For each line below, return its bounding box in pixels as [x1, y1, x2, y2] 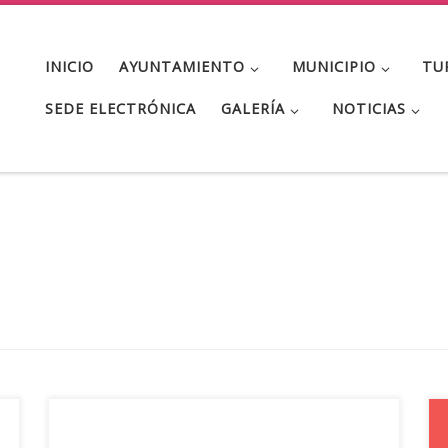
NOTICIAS [331, 99, 406, 119]
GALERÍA [221, 99, 286, 119]
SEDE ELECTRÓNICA [45, 99, 197, 119]
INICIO [45, 57, 95, 77]
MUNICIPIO [291, 57, 376, 77]
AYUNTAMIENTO [119, 57, 246, 77]
